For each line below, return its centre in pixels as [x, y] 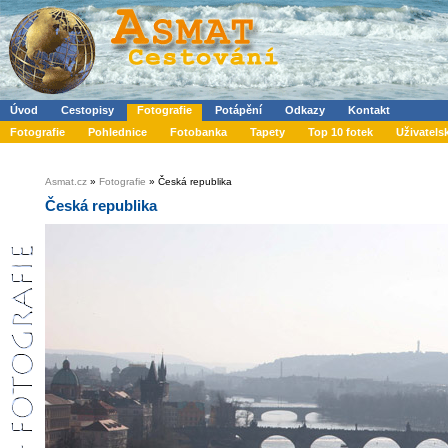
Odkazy [305, 110]
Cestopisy [87, 110]
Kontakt [369, 110]
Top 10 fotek [340, 132]
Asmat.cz [66, 181]
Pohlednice [117, 132]
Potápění [238, 110]
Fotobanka [198, 132]
